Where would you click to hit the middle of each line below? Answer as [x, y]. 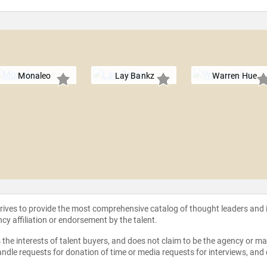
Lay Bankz [135, 76]
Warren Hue [235, 76]
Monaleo [35, 76]
